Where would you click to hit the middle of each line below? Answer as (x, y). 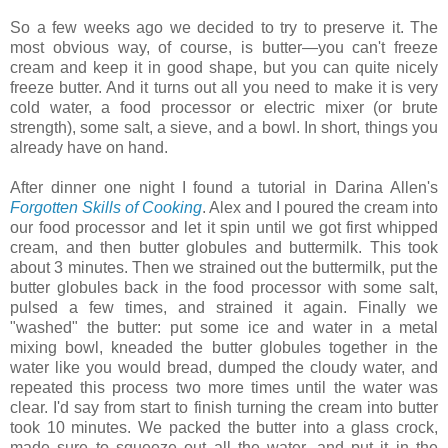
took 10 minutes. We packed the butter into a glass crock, (224, 428)
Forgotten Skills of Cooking (106, 208)
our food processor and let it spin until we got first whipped (224, 228)
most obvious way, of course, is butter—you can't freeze (224, 48)
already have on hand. (89, 148)
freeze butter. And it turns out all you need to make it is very (224, 88)
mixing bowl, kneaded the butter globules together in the (224, 348)
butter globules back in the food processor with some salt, (224, 288)
